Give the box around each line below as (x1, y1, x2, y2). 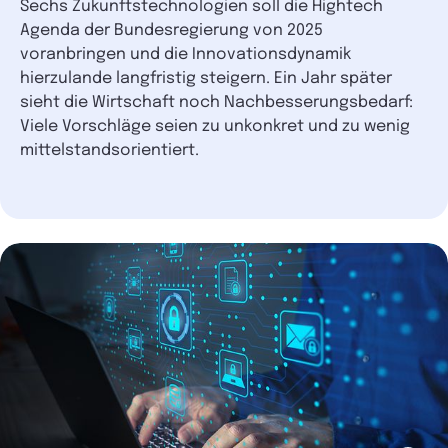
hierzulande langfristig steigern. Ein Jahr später (20, 69, 392, 87)
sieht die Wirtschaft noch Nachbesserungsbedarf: (20, 93, 413, 111)
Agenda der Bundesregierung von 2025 (20, 21, 323, 39)
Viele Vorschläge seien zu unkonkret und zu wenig (20, 117, 410, 135)
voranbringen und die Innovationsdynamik (20, 45, 351, 63)
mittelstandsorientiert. (20, 141, 199, 159)
